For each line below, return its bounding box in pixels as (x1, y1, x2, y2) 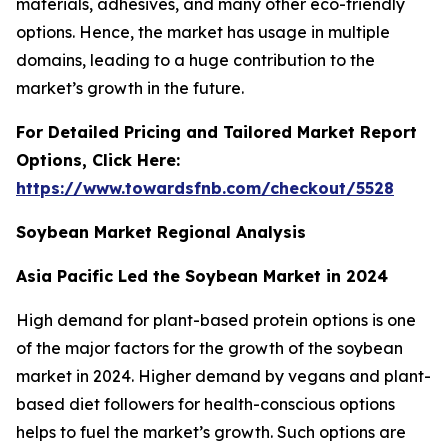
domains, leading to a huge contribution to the (16, 49, 375, 70)
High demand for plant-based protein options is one (16, 309, 416, 330)
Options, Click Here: (16, 149, 180, 170)
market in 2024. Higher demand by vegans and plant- (16, 365, 431, 386)
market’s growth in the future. (16, 77, 244, 98)
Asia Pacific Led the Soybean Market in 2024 (16, 265, 388, 286)
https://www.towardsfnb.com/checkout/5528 (16, 177, 394, 198)
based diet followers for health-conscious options (16, 393, 395, 414)
